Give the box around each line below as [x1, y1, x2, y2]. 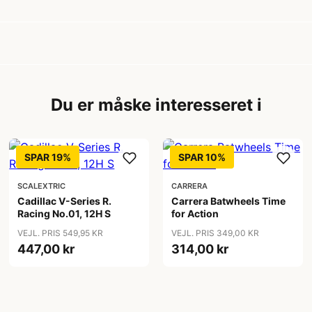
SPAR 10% [178, 151, 226, 163]
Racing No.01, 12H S [17, 208, 111, 219]
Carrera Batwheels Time [171, 195, 286, 207]
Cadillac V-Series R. [17, 195, 112, 207]
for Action [171, 208, 219, 219]
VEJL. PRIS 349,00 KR [171, 228, 259, 238]
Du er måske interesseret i [50, 95, 262, 115]
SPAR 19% [24, 151, 72, 163]
